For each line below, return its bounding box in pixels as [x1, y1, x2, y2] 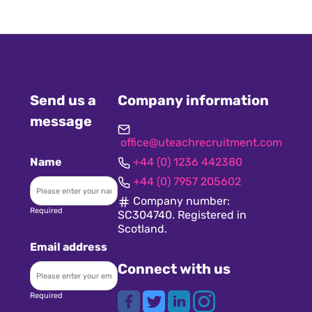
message [30, 113, 93, 130]
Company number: [130, 194, 231, 208]
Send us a [30, 92, 97, 109]
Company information [117, 92, 269, 109]
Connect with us [117, 260, 231, 278]
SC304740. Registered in [117, 208, 247, 222]
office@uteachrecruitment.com [120, 136, 282, 150]
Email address [30, 240, 108, 254]
